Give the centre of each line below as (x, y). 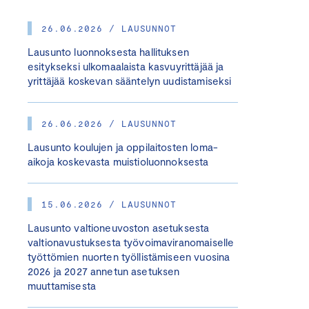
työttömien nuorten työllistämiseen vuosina (129, 257)
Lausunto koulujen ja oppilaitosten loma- (123, 147)
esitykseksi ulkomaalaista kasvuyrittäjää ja (126, 66)
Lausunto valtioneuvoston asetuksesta (119, 228)
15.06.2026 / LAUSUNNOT (109, 204)
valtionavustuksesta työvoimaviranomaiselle (131, 242)
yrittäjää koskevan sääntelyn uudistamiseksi (130, 81)
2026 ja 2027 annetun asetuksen (104, 271)
